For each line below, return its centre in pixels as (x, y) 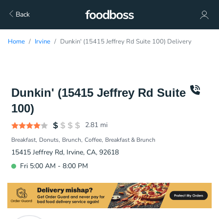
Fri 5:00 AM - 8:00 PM (54, 166)
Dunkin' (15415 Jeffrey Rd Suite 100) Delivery (126, 42)
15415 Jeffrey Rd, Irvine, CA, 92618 (65, 152)
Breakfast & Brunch (130, 140)
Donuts (49, 140)
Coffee (93, 140)
